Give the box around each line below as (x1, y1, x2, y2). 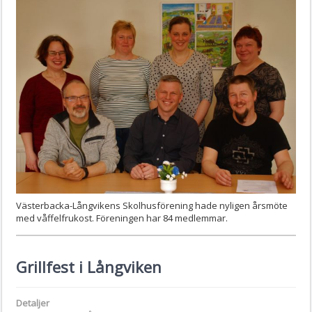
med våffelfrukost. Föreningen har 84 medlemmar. (16, 212, 228, 225)
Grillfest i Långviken (16, 256, 162, 278)
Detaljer (16, 297, 49, 310)
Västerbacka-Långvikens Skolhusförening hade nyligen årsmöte (16, 199, 288, 212)
